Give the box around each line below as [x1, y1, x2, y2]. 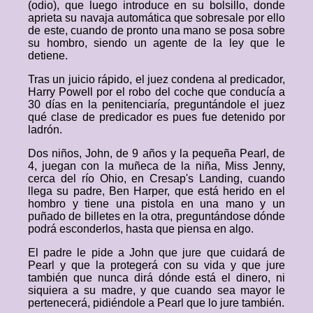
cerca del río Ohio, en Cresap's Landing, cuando [28, 173, 285, 184]
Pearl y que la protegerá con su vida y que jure [28, 259, 285, 271]
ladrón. [28, 124, 62, 136]
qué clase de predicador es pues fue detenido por [28, 111, 285, 123]
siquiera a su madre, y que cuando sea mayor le [28, 284, 285, 296]
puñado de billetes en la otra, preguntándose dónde [28, 210, 285, 222]
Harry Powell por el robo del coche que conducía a [28, 86, 285, 98]
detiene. [28, 50, 68, 61]
